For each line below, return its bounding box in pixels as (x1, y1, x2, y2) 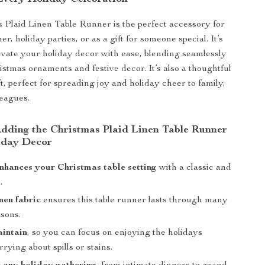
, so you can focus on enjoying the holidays (27, 228, 203, 238)
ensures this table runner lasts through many (41, 196, 228, 205)
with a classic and (157, 163, 232, 173)
